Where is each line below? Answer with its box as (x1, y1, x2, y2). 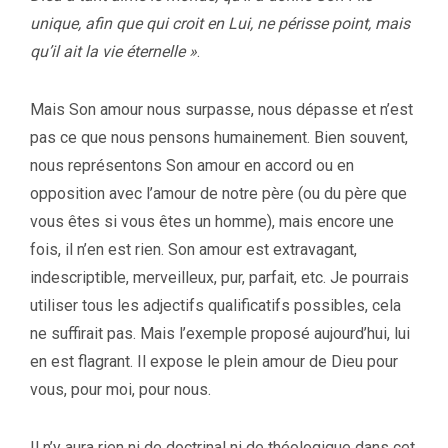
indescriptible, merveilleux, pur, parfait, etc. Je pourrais (30, 267, 409, 287)
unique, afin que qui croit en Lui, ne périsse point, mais (30, 13, 410, 33)
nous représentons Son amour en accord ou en (30, 155, 354, 175)
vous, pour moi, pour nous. (30, 379, 211, 399)
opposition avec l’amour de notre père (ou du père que (30, 183, 407, 203)
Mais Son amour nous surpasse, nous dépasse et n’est (30, 99, 413, 119)
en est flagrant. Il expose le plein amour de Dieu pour (30, 351, 398, 371)
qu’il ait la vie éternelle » (30, 41, 197, 61)
